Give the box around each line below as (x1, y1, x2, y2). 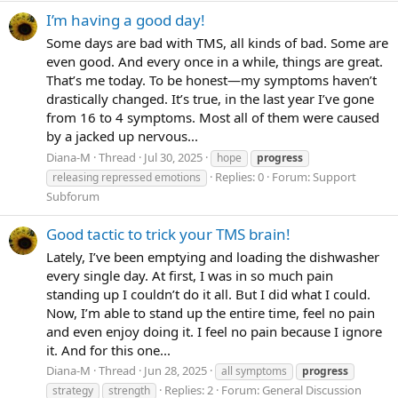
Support (313, 168, 356, 185)
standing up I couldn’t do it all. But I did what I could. (46, 284, 370, 303)
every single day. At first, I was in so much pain (46, 266, 333, 284)
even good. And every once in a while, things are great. (46, 52, 383, 70)
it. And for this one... (46, 340, 171, 359)
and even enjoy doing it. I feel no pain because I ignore (46, 322, 382, 340)
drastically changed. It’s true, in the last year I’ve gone (46, 89, 374, 107)
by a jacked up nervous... (46, 126, 198, 145)
